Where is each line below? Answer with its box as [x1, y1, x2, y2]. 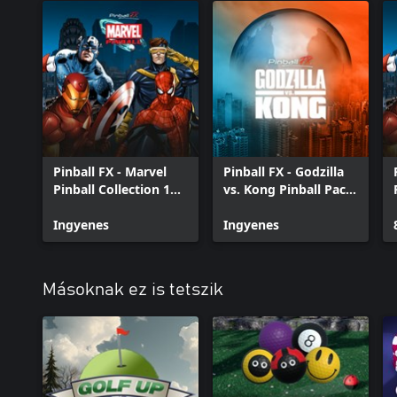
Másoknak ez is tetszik [43, 280, 223, 299]
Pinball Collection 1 [53, 180, 170, 198]
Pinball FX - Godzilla [223, 162, 344, 180]
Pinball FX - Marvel [53, 162, 167, 180]
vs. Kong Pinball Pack [223, 180, 354, 198]
